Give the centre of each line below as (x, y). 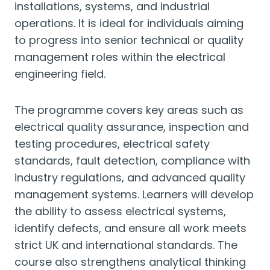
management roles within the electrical (120, 57)
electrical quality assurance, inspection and (132, 127)
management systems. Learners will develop (134, 194)
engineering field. (60, 74)
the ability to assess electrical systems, (120, 211)
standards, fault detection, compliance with (132, 161)
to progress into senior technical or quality (129, 40)
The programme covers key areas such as (129, 110)
